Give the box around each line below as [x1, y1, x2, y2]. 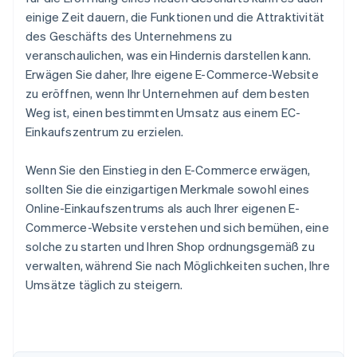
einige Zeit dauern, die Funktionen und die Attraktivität [25, 9, 325, 25]
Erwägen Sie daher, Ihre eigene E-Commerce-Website [25, 66, 319, 83]
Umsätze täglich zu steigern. [25, 277, 183, 293]
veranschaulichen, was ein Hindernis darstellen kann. [25, 47, 312, 64]
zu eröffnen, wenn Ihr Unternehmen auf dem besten [25, 85, 310, 102]
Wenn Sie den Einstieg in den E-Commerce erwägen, [25, 162, 311, 178]
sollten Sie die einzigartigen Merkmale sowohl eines [25, 181, 310, 198]
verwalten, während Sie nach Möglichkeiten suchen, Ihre [25, 257, 330, 274]
